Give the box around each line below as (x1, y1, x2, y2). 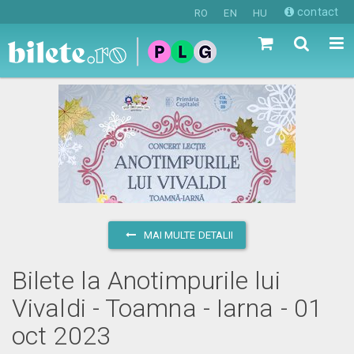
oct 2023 (12, 320, 111, 351)
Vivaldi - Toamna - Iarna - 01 (12, 292, 322, 323)
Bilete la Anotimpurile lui (12, 265, 281, 296)
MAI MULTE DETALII (141, 228, 234, 241)
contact (294, 6, 338, 18)
